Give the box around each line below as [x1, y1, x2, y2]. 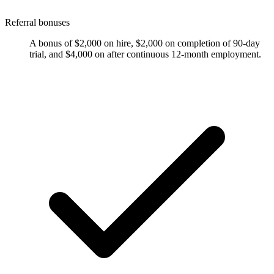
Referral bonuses [5, 17, 70, 28]
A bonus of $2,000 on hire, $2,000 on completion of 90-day [29, 37, 260, 48]
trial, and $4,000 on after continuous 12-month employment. [29, 48, 261, 59]
